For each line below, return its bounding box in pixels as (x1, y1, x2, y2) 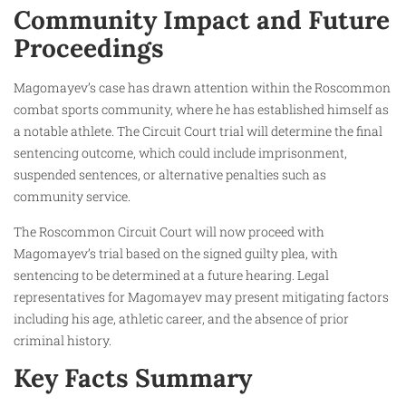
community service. (14, 188, 130, 206)
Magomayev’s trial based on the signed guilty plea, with (14, 244, 338, 262)
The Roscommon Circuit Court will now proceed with (14, 222, 324, 240)
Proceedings (14, 32, 164, 65)
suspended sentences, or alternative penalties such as (14, 166, 326, 184)
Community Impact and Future (14, 4, 390, 37)
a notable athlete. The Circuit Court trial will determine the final (14, 122, 382, 140)
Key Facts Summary (14, 361, 252, 394)
